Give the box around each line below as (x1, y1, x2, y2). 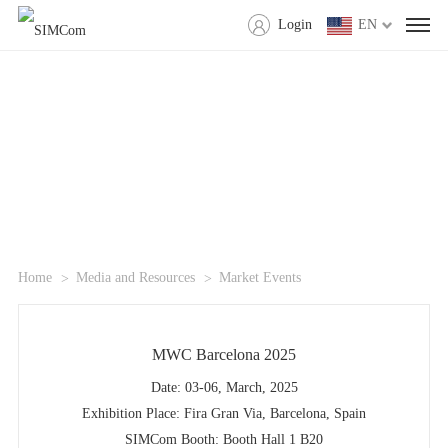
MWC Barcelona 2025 (152, 346, 296, 364)
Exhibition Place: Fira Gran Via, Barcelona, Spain (82, 406, 366, 422)
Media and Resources (75, 270, 195, 286)
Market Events (218, 270, 301, 286)
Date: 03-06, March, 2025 (150, 380, 298, 396)
